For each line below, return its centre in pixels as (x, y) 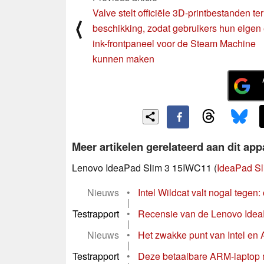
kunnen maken (123, 58)
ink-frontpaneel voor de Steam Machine (174, 43)
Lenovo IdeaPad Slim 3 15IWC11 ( (144, 167)
